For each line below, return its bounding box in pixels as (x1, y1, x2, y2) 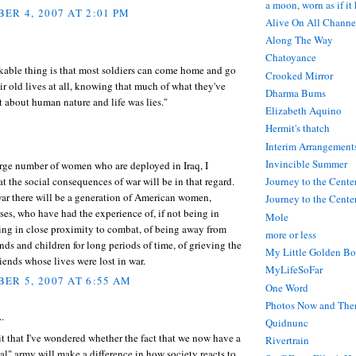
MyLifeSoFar (265, 262, 323, 277)
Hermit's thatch (265, 121, 330, 136)
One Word (265, 280, 308, 295)
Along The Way (265, 33, 333, 48)
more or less (265, 226, 316, 242)
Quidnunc (265, 315, 308, 331)
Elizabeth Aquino (265, 103, 342, 118)
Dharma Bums (265, 85, 326, 100)
